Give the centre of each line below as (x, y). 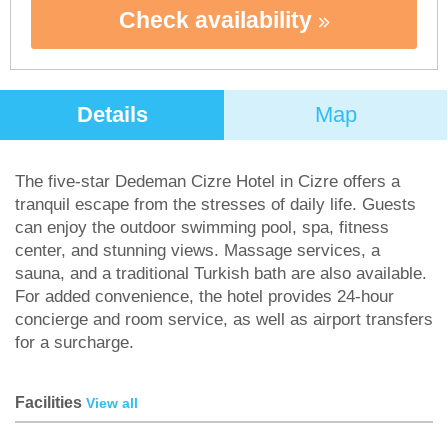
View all (112, 403)
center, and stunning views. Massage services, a (197, 250)
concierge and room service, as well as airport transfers (224, 319)
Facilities (50, 402)
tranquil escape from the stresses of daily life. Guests (215, 204)
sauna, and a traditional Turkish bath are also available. (221, 273)
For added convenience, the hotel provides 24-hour (204, 296)
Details (112, 114)
